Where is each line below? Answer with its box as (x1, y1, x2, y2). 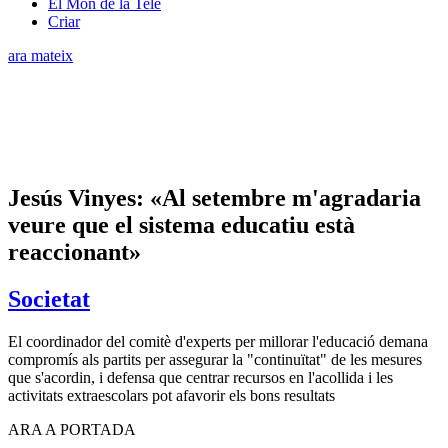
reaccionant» (8, 238, 141, 265)
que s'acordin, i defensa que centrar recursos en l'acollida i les (8, 368, 393, 386)
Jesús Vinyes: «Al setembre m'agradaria (8, 184, 421, 211)
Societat (8, 285, 90, 312)
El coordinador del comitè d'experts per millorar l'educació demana (8, 332, 428, 350)
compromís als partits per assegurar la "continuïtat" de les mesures (8, 350, 422, 368)
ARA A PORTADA (8, 420, 136, 438)
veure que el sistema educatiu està (8, 211, 355, 238)
